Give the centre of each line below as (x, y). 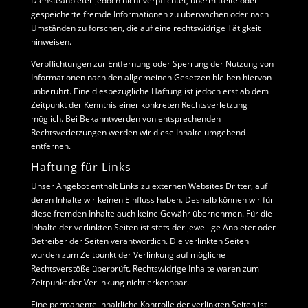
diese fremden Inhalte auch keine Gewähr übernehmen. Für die (151, 213)
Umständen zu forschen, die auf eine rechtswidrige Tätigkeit (145, 28)
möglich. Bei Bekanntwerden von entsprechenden (125, 119)
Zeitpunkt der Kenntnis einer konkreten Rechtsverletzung (139, 105)
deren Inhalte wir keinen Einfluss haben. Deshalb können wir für (152, 200)
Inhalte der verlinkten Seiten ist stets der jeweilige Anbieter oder (153, 227)
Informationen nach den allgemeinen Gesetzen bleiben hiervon (151, 77)
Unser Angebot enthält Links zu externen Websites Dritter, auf (149, 186)
